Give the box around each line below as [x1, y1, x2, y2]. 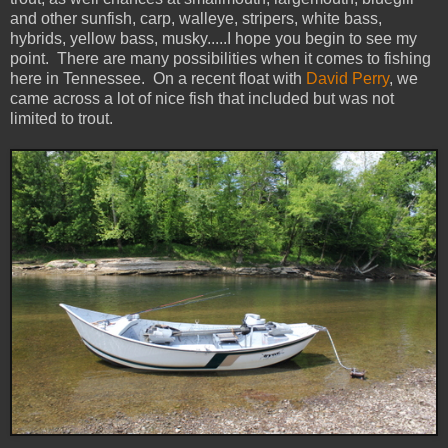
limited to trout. [10, 110, 113, 128]
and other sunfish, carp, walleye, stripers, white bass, [10, 10, 382, 28]
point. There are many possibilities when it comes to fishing [10, 50, 431, 68]
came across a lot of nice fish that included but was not [10, 90, 394, 108]
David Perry [306, 70, 389, 88]
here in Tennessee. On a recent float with [10, 70, 306, 88]
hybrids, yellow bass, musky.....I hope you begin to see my [10, 30, 417, 48]
